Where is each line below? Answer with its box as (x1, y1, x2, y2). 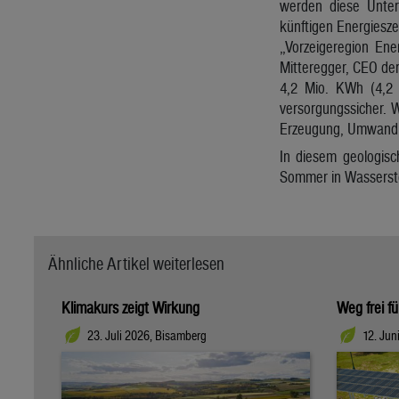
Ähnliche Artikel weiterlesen (48, 253, 224, 273)
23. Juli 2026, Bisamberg (87, 328, 207, 344)
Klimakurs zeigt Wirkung (61, 297, 199, 317)
